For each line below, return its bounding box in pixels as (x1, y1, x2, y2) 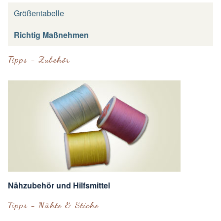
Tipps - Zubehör (8, 54, 70, 65)
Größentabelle (14, 7, 64, 19)
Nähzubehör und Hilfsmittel (8, 180, 110, 191)
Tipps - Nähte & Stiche (8, 199, 99, 211)
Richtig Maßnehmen (14, 29, 89, 41)
